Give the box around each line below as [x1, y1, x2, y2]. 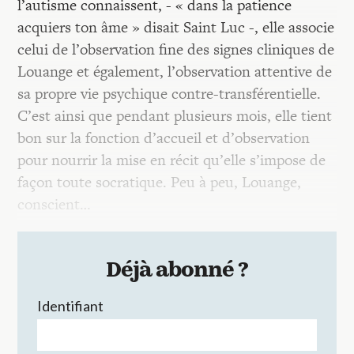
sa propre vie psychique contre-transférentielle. [17, 83, 322, 104]
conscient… [17, 194, 92, 215]
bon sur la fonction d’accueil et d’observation [17, 127, 311, 149]
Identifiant [37, 297, 104, 314]
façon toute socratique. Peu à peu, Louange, [17, 171, 302, 193]
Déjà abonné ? [106, 261, 248, 282]
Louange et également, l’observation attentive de [17, 61, 333, 82]
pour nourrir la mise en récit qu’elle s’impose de [17, 149, 326, 171]
